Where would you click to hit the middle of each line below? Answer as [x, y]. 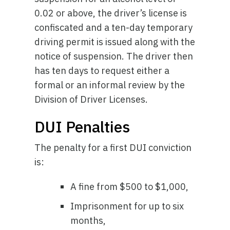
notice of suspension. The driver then [114, 56]
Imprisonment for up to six [127, 206]
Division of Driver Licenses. [91, 99]
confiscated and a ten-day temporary [114, 27]
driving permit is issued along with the [115, 42]
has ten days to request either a [102, 71]
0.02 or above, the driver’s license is [111, 13]
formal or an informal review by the [110, 85]
